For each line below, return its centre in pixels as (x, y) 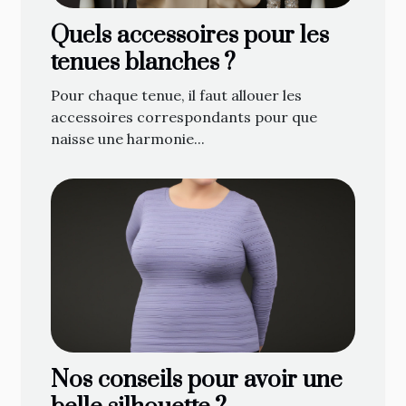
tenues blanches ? (143, 63)
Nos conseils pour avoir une (197, 380)
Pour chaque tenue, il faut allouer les (176, 95)
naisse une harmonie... (128, 138)
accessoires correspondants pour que (184, 116)
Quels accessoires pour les (190, 35)
